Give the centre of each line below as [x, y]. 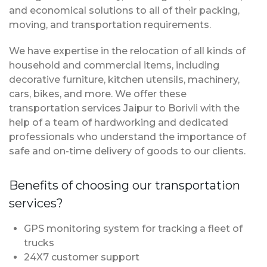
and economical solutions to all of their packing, [124, 11]
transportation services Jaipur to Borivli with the [124, 108]
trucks [39, 243]
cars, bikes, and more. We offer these [98, 94]
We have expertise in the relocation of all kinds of [127, 51]
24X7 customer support [82, 257]
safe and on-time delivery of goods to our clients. [127, 151]
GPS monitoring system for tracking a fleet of [133, 229]
